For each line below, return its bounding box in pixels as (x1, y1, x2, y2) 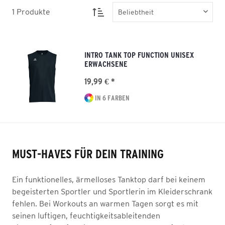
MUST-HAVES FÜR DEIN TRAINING (12, 147, 164, 161)
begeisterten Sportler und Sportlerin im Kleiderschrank (12, 187, 212, 196)
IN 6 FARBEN (93, 94, 130, 102)
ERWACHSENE (84, 59, 128, 68)
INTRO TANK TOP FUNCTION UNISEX (84, 50, 194, 59)
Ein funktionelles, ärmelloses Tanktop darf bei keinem (12, 175, 205, 184)
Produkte (17, 7, 50, 16)
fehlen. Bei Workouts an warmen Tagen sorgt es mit (12, 199, 198, 208)
